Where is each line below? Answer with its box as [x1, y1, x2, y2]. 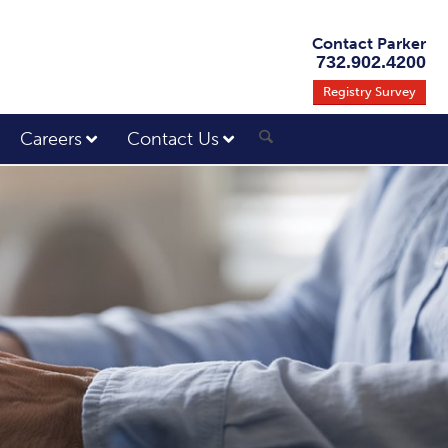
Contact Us [127, 128, 220, 150]
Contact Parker [312, 34, 426, 53]
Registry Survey [323, 84, 416, 99]
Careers [20, 128, 83, 150]
